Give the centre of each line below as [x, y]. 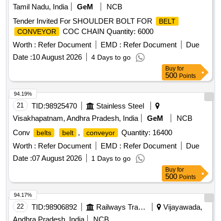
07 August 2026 [57, 158]
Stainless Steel [120, 106]
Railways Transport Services [142, 207]
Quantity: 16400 [146, 133]
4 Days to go [111, 57]
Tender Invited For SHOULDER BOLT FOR [84, 21]
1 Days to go [111, 159]
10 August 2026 [57, 57]
